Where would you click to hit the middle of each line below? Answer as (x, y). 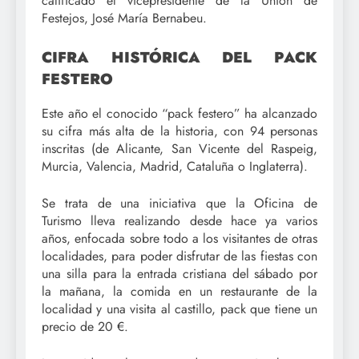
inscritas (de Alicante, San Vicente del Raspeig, (179, 148)
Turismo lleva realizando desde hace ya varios (179, 220)
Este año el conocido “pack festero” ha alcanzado (179, 113)
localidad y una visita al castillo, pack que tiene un (179, 309)
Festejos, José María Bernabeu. (124, 18)
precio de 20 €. (85, 326)
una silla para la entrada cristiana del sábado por (179, 273)
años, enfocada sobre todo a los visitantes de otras (179, 238)
